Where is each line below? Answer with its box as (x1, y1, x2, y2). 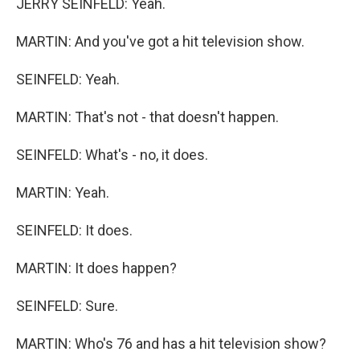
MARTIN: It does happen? (16, 260, 177, 276)
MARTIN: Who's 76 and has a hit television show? (16, 335, 326, 352)
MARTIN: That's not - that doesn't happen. (16, 108, 279, 125)
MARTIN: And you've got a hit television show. (16, 33, 305, 50)
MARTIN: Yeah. (16, 184, 109, 201)
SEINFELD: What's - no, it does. (16, 146, 208, 163)
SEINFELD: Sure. (16, 297, 118, 314)
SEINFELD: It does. (16, 222, 133, 239)
